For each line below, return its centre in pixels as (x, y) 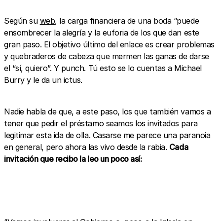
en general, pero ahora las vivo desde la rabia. (87, 147)
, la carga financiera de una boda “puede (127, 20)
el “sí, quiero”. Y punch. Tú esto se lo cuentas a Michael (103, 68)
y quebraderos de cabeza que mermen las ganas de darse (107, 56)
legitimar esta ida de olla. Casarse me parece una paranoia (107, 135)
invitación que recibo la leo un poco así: (73, 159)
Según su (22, 20)
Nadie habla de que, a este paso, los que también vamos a (108, 111)
